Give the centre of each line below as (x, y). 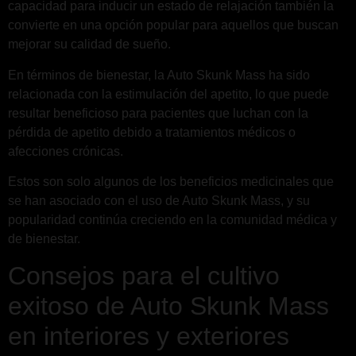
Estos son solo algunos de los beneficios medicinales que (171, 182)
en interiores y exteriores (149, 336)
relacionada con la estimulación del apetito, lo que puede (168, 94)
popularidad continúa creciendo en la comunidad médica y (172, 220)
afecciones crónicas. (66, 151)
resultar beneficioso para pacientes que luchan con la (158, 113)
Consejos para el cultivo (144, 275)
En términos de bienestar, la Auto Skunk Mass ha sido (159, 75)
